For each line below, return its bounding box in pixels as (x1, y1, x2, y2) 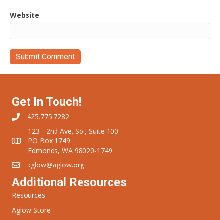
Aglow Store (12, 205, 51, 215)
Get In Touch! (12, 95, 82, 109)
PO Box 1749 (28, 136, 70, 146)
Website (10, 10, 39, 20)
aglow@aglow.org (27, 160, 84, 170)
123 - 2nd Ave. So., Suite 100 (28, 126, 118, 136)
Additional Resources (12, 175, 127, 190)
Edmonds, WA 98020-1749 (28, 146, 112, 156)
